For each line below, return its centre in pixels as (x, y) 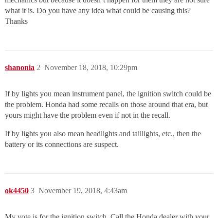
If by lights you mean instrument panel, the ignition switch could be (108, 94)
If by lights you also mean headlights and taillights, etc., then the (103, 134)
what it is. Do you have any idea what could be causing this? (98, 11)
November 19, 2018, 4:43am (83, 191)
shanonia (20, 68)
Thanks (16, 21)
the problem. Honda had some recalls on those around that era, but (106, 105)
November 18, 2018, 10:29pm (91, 68)
